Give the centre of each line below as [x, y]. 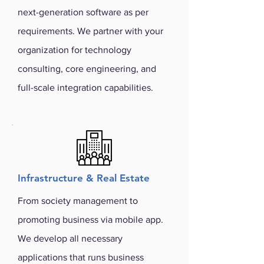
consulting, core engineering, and [87, 69]
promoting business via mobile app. [90, 220]
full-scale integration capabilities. [85, 88]
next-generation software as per [83, 12]
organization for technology [75, 50]
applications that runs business [81, 257]
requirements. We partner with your [90, 31]
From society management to [78, 201]
